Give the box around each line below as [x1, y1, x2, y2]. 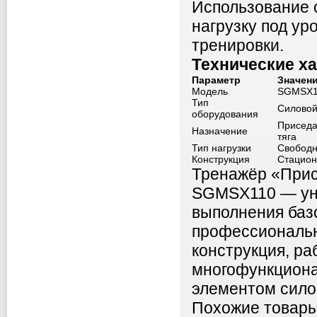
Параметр [192, 74, 241, 86]
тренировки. [192, 36, 284, 54]
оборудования [192, 108, 258, 120]
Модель [192, 86, 228, 97]
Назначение [192, 125, 248, 137]
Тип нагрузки [192, 142, 251, 154]
